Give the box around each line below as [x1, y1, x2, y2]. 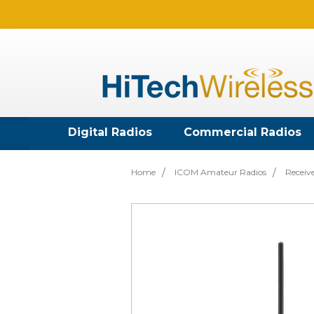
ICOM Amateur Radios [174, 166, 266, 177]
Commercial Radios [184, 125, 302, 139]
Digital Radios [68, 125, 152, 139]
